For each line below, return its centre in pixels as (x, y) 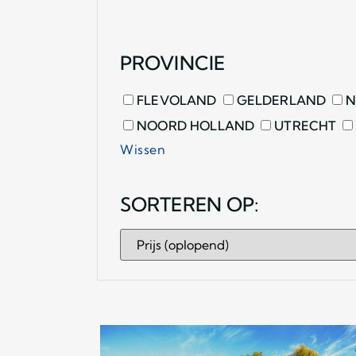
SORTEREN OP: (190, 204)
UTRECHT (304, 125)
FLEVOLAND (175, 100)
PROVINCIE (172, 62)
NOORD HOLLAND (194, 125)
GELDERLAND (280, 100)
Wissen (143, 149)
